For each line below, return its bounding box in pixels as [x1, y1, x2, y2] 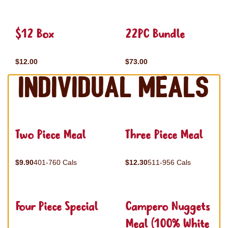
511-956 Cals [148, 158, 191, 166]
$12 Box [15, 26, 53, 43]
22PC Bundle [125, 26, 185, 43]
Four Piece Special [15, 199, 98, 216]
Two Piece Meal [15, 127, 85, 144]
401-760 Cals [34, 158, 77, 166]
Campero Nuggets [125, 199, 210, 216]
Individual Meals [18, 75, 210, 102]
